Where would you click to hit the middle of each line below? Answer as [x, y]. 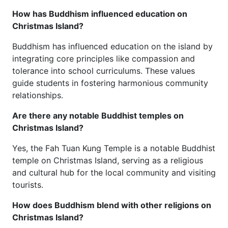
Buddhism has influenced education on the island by [112, 46]
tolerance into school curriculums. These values [104, 71]
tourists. [28, 185]
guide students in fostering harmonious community [110, 83]
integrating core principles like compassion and [104, 59]
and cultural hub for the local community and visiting [114, 173]
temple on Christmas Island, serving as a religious [108, 160]
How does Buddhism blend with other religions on [112, 205]
